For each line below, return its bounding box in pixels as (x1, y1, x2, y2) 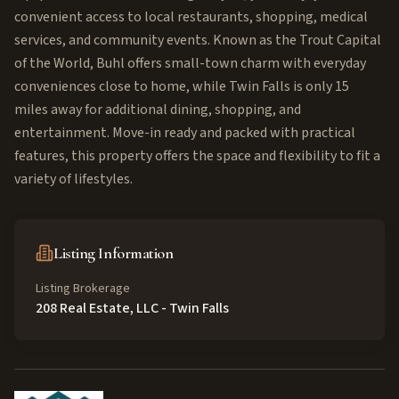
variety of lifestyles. (14, 169, 133, 189)
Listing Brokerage (36, 280, 130, 297)
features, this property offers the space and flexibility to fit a (14, 146, 380, 166)
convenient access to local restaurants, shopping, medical (14, 7, 368, 27)
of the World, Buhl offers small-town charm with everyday (14, 53, 366, 73)
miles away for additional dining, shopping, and (14, 100, 301, 119)
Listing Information (53, 243, 174, 263)
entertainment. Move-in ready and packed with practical (14, 123, 355, 142)
